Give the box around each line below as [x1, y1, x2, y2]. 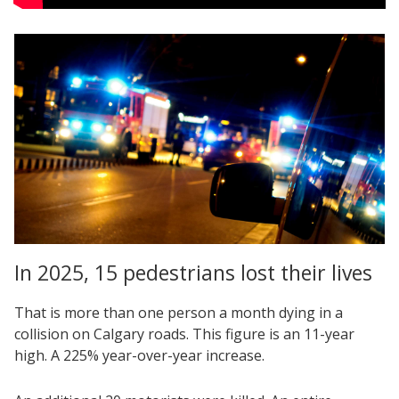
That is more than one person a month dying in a [14, 303, 343, 323]
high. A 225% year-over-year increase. [14, 346, 265, 366]
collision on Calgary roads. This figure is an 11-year [14, 324, 354, 345]
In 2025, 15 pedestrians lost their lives [14, 258, 372, 288]
